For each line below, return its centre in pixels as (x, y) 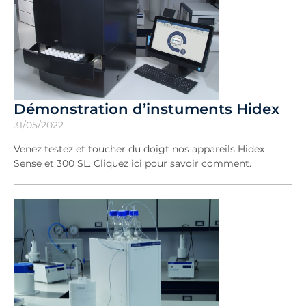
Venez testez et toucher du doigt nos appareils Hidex (139, 149)
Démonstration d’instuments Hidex (147, 108)
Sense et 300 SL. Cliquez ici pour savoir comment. (133, 163)
